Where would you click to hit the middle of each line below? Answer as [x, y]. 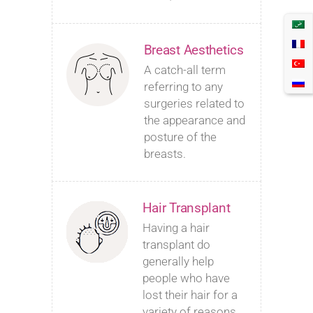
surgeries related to [194, 103]
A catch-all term [184, 70]
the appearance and [194, 120]
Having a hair [176, 227]
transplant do [176, 244]
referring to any [183, 86]
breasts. [165, 153]
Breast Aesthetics [194, 50]
